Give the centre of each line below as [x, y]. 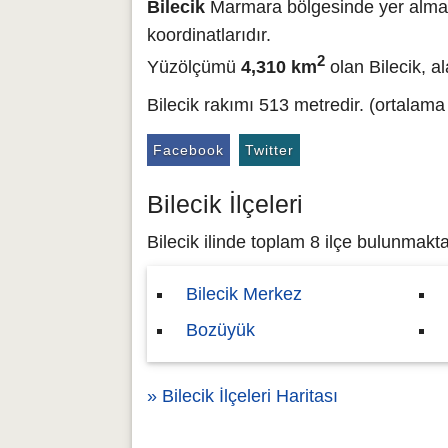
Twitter [269, 150]
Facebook [188, 150]
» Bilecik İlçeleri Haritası [242, 396]
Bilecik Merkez [244, 294]
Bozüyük [220, 330]
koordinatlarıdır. [209, 35]
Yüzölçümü [194, 67]
